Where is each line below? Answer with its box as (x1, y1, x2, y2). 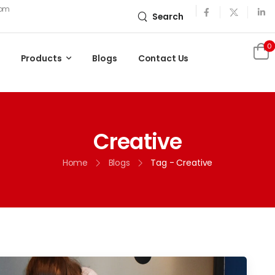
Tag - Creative (150, 157, 213, 169)
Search (152, 10, 184, 23)
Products (20, 52, 62, 65)
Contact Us (137, 52, 189, 65)
